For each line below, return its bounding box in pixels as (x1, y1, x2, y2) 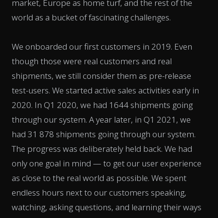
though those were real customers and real (12, 55, 172, 67)
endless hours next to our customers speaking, (12, 187, 186, 199)
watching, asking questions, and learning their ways (12, 201, 201, 213)
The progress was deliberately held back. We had (12, 143, 192, 155)
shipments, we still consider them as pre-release (12, 70, 191, 82)
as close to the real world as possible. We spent (12, 172, 186, 184)
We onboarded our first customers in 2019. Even (12, 41, 192, 53)
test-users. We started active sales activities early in (12, 85, 199, 96)
